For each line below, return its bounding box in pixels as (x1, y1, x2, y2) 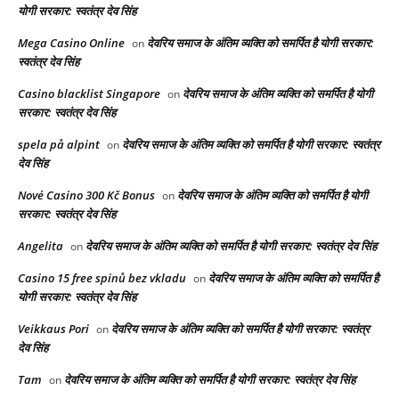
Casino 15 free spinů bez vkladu (18, 270, 186, 287)
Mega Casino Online (18, 35, 125, 52)
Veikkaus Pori (18, 321, 89, 338)
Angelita (18, 238, 63, 255)
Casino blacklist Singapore (18, 85, 160, 102)
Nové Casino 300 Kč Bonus (18, 187, 155, 204)
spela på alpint (18, 136, 100, 153)
